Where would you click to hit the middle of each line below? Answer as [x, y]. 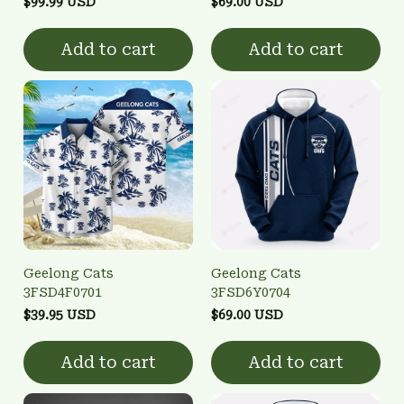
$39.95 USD [60, 314]
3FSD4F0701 [63, 292]
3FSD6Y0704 [251, 292]
